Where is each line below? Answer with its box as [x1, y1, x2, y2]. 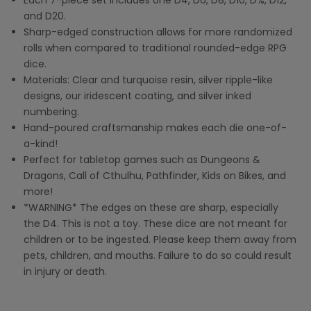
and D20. [24, 9, 66, 24]
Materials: [24, 73, 69, 87]
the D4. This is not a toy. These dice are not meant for [24, 217, 287, 231]
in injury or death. [24, 264, 107, 279]
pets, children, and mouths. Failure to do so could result [24, 249, 292, 263]
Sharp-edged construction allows [24, 25, 185, 40]
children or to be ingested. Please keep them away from [24, 233, 296, 247]
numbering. [24, 105, 79, 119]
